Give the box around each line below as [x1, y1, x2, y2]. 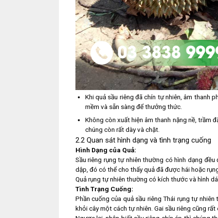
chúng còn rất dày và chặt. [85, 126, 160, 134]
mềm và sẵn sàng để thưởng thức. [85, 103, 182, 111]
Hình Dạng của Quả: [75, 146, 136, 154]
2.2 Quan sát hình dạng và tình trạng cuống [75, 136, 211, 145]
